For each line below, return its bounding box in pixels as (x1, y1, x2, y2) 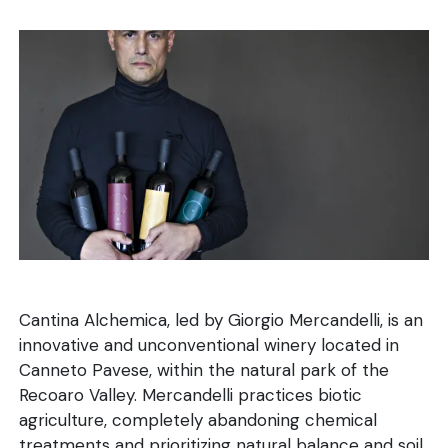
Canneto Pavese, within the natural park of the (19, 359, 390, 382)
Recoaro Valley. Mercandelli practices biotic (19, 384, 363, 407)
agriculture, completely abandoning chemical (19, 409, 378, 432)
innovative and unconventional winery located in (19, 334, 400, 357)
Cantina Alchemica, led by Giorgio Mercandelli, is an (19, 309, 424, 332)
